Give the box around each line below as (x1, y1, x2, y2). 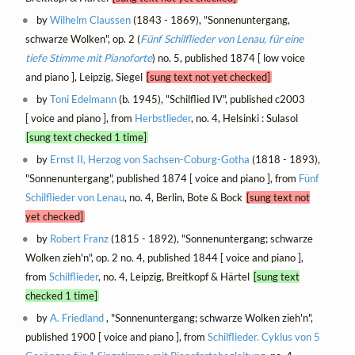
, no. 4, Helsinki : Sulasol (190, 112, 301, 125)
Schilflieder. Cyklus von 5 (207, 330, 320, 344)
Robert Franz (50, 232, 109, 246)
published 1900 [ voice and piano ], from (25, 330, 208, 344)
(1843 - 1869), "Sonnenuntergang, (131, 13, 291, 26)
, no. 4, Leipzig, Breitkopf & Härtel (97, 270, 253, 284)
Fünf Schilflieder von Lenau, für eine (139, 32, 303, 45)
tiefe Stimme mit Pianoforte (25, 52, 152, 64)
